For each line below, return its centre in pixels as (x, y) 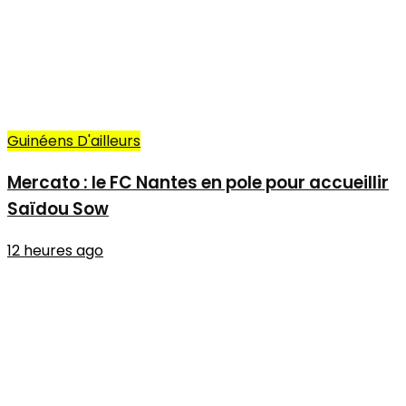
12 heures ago (55, 250)
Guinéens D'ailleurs (74, 141)
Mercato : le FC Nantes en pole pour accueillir (198, 182)
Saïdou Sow (58, 208)
